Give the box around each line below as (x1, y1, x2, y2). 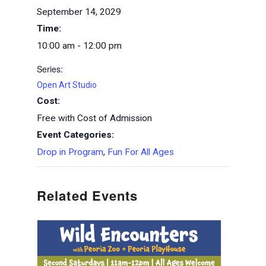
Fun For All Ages (107, 146, 174, 157)
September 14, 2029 (37, 6, 121, 17)
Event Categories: (37, 129, 114, 140)
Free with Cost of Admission (37, 112, 152, 123)
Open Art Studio (37, 80, 97, 90)
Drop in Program (37, 146, 103, 157)
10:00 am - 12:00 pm (37, 40, 122, 51)
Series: (37, 62, 63, 75)
